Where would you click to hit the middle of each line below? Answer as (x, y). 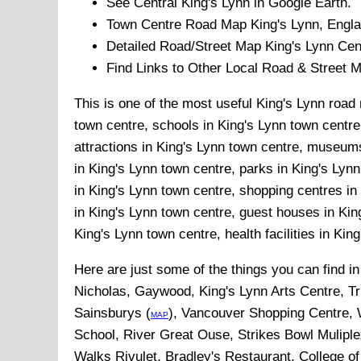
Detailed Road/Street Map (186, 47)
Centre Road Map (194, 25)
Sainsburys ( (112, 313)
